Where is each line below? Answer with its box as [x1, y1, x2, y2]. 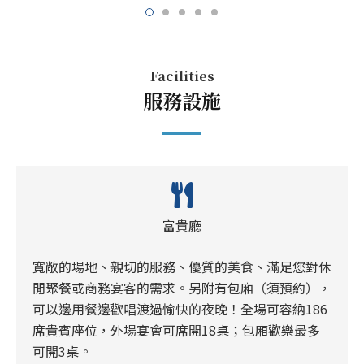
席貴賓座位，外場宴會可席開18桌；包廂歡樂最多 [32, 320, 320, 340]
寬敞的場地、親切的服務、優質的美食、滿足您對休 [32, 257, 331, 277]
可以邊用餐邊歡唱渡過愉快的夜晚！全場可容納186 [32, 299, 327, 319]
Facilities [149, 67, 214, 86]
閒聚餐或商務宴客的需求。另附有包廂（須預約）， [32, 278, 331, 298]
